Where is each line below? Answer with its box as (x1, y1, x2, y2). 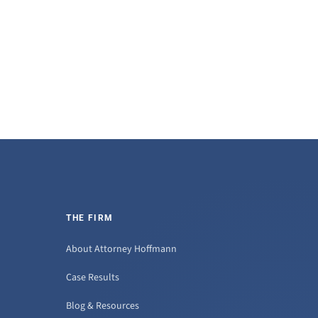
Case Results (66, 270, 120, 285)
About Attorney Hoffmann (66, 242, 177, 257)
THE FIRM (66, 213, 114, 224)
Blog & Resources (66, 299, 140, 314)
